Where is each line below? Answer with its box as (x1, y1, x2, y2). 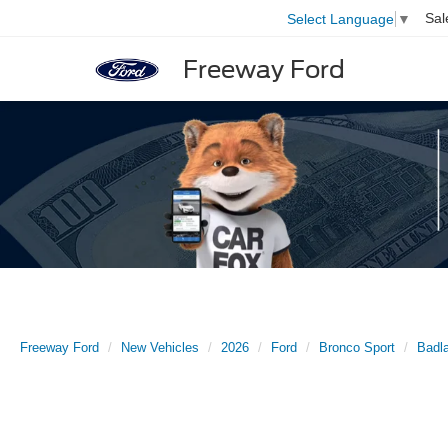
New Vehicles (121, 340, 199, 355)
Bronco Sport (319, 340, 395, 355)
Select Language (287, 10, 394, 27)
